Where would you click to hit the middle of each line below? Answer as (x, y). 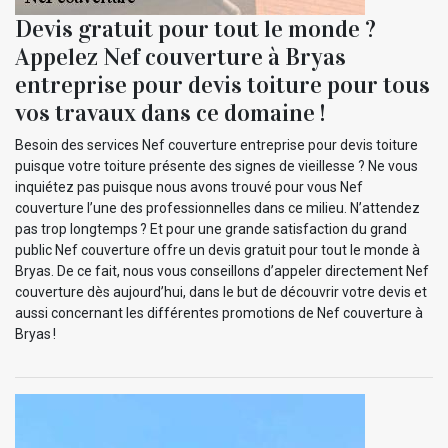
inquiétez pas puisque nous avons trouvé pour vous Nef (189, 186)
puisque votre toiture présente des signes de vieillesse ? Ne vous (216, 165)
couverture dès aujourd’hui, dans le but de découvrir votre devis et (221, 291)
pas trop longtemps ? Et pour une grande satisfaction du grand (211, 228)
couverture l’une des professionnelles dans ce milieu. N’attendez (217, 207)
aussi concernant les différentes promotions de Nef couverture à (219, 312)
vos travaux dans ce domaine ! (170, 112)
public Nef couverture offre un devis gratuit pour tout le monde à (217, 249)
